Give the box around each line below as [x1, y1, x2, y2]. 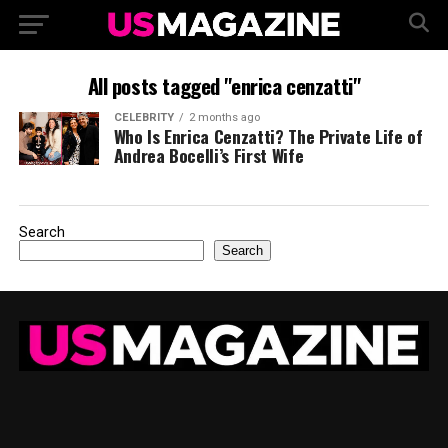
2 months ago [188, 111, 260, 124]
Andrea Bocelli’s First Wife [113, 142, 304, 168]
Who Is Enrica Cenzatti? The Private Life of [113, 123, 423, 149]
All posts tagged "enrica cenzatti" [87, 70, 361, 101]
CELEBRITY [113, 111, 174, 124]
